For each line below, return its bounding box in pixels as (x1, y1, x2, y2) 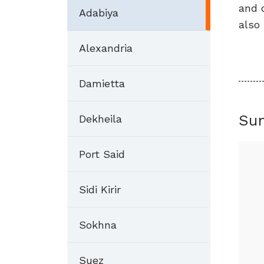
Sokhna (79, 219, 117, 231)
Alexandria (79, 42, 133, 54)
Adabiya (79, 6, 118, 19)
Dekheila (79, 113, 122, 125)
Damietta (79, 77, 125, 90)
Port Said (79, 148, 125, 160)
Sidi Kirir (79, 183, 121, 196)
